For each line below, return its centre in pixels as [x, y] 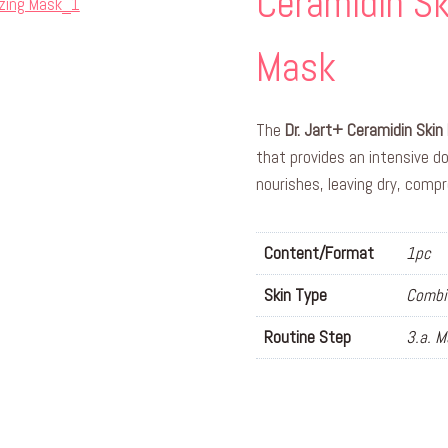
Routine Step [307, 337]
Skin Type [295, 295]
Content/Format [319, 253]
